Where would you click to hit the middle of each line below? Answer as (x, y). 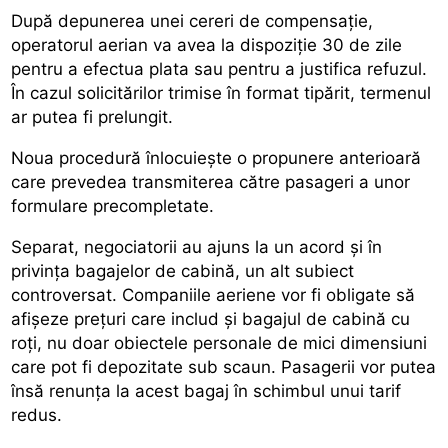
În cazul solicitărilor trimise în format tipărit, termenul (221, 92)
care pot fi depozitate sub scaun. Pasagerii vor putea (224, 366)
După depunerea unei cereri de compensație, (192, 20)
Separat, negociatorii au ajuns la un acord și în (197, 246)
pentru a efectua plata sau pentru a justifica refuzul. (219, 68)
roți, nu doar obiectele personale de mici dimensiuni (219, 342)
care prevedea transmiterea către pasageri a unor (211, 181)
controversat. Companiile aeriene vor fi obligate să (213, 294)
